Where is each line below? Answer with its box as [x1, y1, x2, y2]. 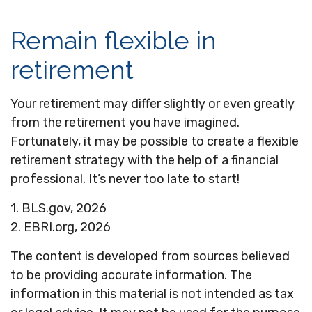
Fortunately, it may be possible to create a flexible [10, 134, 299, 149]
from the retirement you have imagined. [10, 115, 240, 130]
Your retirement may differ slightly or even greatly [10, 96, 295, 111]
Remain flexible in [10, 26, 217, 55]
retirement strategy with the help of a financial [10, 153, 279, 168]
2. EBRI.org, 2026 [10, 219, 111, 235]
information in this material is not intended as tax [10, 286, 294, 302]
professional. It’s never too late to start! [10, 171, 240, 187]
